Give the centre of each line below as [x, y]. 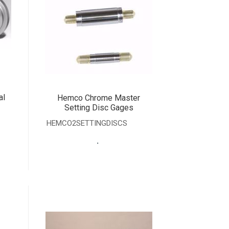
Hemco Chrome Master [99, 98]
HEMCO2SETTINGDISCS [87, 123]
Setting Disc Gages [99, 108]
